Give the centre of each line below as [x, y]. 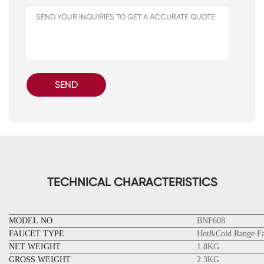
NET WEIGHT [35, 246]
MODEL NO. [32, 220]
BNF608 [211, 220]
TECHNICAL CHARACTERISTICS [132, 182]
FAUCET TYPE [39, 233]
